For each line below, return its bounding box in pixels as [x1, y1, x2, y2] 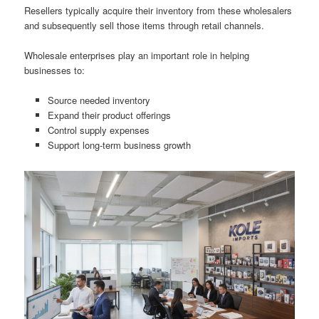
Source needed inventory [47, 93, 150, 107]
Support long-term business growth [47, 137, 191, 152]
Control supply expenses [47, 122, 150, 137]
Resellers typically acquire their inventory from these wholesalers [24, 3, 293, 17]
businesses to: [24, 63, 85, 77]
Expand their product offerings [47, 108, 171, 122]
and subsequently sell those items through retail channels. [24, 18, 265, 32]
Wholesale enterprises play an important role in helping [24, 48, 250, 62]
